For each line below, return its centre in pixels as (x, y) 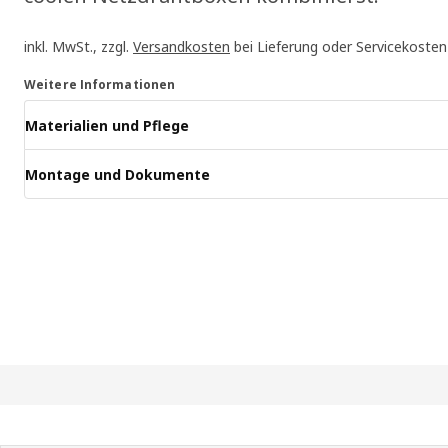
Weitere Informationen (100, 85)
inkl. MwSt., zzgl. (78, 47)
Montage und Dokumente (117, 174)
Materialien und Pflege (107, 125)
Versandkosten (181, 47)
